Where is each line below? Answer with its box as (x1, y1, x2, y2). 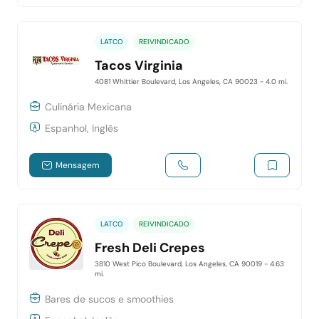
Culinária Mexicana (45, 100, 132, 114)
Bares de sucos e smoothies (45, 292, 174, 305)
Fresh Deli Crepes (95, 239, 206, 257)
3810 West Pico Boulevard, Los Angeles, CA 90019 (95, 259, 265, 269)
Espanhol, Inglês (45, 122, 119, 135)
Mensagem (56, 159, 100, 171)
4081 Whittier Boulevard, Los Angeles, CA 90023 (95, 76, 261, 86)
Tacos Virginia (95, 56, 184, 74)
